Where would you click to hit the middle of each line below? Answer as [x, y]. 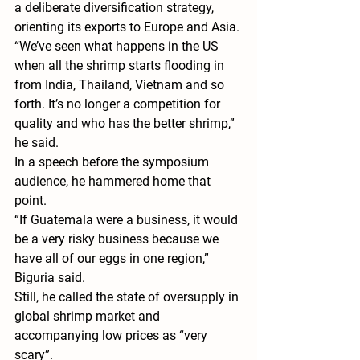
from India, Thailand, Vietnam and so [121, 85]
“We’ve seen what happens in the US [118, 47]
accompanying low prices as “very [112, 336]
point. [31, 201]
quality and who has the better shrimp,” [126, 124]
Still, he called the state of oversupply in [128, 297]
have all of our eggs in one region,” [113, 259]
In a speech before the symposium [113, 162]
